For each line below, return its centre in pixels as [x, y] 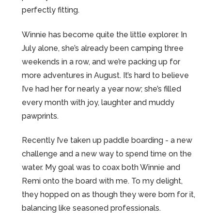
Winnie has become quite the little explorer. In [104, 34]
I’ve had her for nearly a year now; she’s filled [101, 89]
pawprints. [40, 116]
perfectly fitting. [50, 10]
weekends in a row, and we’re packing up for [101, 62]
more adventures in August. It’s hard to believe [105, 75]
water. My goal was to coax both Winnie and [101, 168]
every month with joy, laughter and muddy [98, 102]
